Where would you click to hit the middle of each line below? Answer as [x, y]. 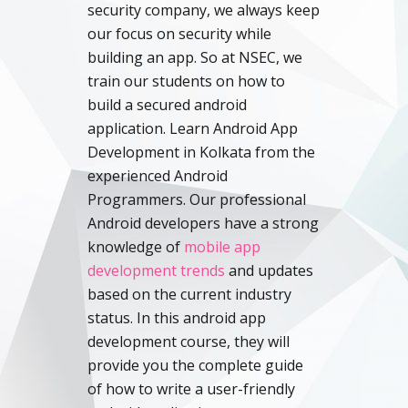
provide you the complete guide [195, 365]
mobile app [222, 247]
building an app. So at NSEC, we [195, 57]
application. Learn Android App [193, 128]
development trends [156, 270]
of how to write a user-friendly [191, 389]
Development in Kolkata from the [201, 152]
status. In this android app [177, 318]
